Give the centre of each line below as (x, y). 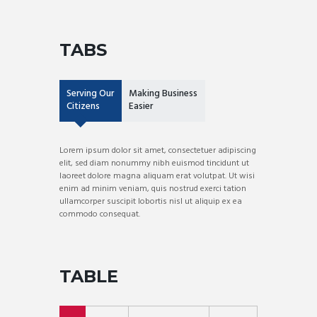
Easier (141, 107)
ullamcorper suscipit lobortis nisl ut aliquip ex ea (151, 202)
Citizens (83, 107)
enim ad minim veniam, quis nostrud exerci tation (153, 189)
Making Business (163, 94)
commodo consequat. (100, 215)
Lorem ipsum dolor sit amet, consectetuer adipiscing (158, 151)
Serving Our (91, 94)
